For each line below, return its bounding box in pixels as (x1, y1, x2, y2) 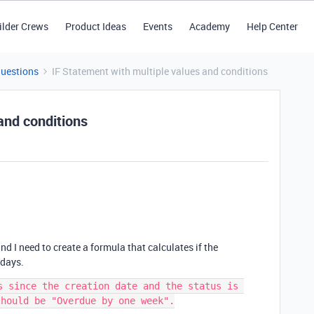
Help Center (246, 20, 298, 33)
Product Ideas (64, 20, 126, 33)
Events (142, 20, 172, 33)
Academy (189, 20, 230, 33)
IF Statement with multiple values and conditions (52, 64, 268, 78)
